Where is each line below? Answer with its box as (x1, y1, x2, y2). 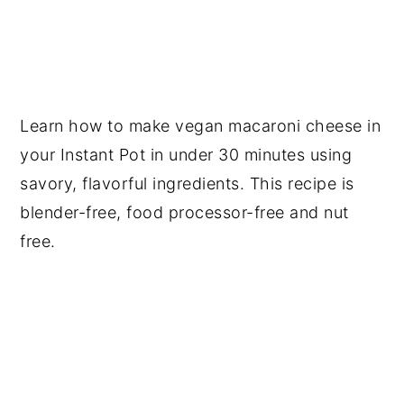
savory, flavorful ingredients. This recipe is (20, 173, 354, 193)
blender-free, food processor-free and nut (20, 202, 349, 222)
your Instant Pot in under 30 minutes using (20, 144, 353, 164)
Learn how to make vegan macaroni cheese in (20, 115, 381, 135)
